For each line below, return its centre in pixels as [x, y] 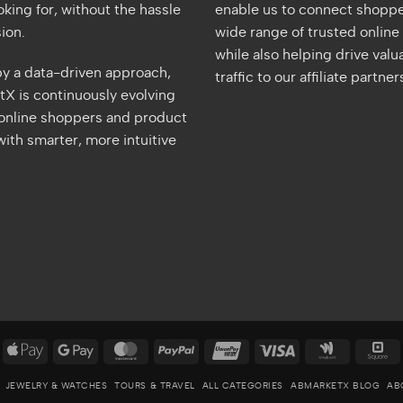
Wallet [360, 367]
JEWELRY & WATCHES [56, 385]
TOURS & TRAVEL [155, 385]
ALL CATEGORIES [242, 385]
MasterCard [171, 349]
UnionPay [267, 349]
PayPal [209, 349]
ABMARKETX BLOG [336, 385]
